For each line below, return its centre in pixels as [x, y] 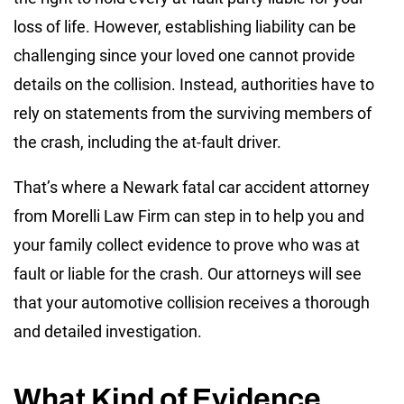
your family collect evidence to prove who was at [187, 244]
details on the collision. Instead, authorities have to [194, 84]
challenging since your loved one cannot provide [184, 55]
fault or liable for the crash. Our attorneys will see [188, 273]
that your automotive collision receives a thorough [192, 302]
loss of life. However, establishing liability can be [185, 26]
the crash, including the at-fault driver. [147, 142]
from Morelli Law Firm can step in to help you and [189, 216]
